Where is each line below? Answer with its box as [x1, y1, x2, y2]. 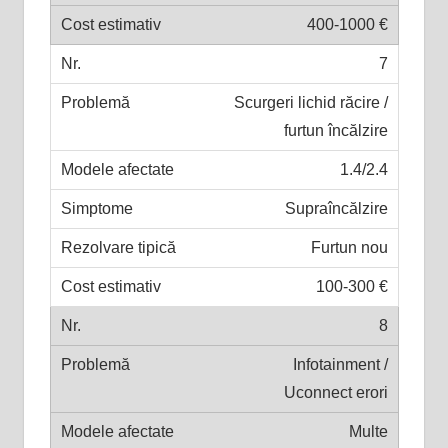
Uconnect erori [283, 383, 388, 401]
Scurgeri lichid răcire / [233, 93, 388, 111]
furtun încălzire [283, 121, 388, 139]
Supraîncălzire [284, 199, 388, 217]
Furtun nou [310, 238, 388, 256]
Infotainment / [292, 355, 388, 373]
